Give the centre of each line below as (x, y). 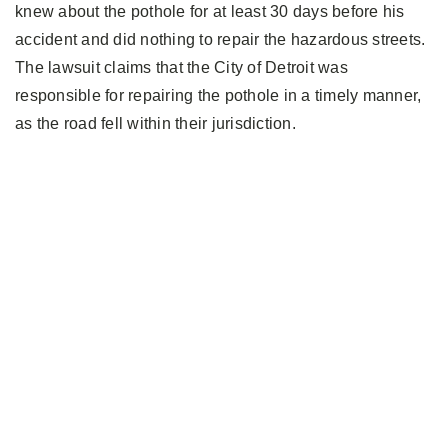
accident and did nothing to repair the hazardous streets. (220, 39)
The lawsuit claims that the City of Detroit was (181, 67)
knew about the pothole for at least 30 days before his (210, 11)
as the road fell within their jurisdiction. (155, 123)
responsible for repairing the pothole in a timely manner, (218, 95)
